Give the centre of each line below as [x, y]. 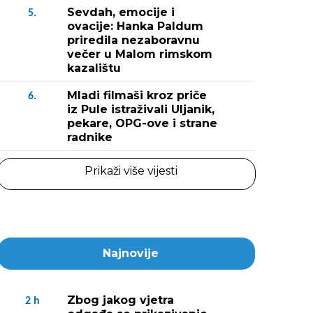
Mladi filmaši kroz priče [137, 95]
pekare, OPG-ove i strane [142, 123]
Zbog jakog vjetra [121, 300]
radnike [90, 137]
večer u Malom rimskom [140, 54]
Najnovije [131, 253]
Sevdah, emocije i [121, 12]
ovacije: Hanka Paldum [135, 26]
